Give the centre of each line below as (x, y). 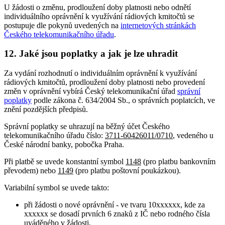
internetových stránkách (158, 25)
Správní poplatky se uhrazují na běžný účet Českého (87, 126)
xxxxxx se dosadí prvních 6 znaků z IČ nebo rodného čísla (117, 214)
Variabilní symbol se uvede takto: (57, 188)
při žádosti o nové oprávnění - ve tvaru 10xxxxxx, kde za (115, 205)
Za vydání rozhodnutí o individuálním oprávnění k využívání (100, 73)
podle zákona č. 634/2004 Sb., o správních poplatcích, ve (123, 100)
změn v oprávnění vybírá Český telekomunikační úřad (91, 91)
